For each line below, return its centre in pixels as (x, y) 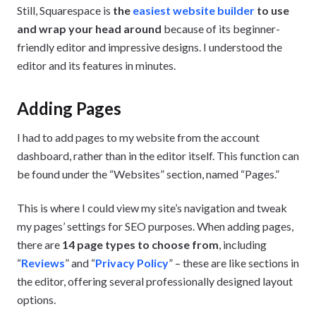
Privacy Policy (132, 263)
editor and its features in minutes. (96, 66)
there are (39, 245)
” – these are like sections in (234, 263)
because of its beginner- (221, 29)
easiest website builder (194, 11)
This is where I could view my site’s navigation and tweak (152, 208)
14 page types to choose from (140, 245)
